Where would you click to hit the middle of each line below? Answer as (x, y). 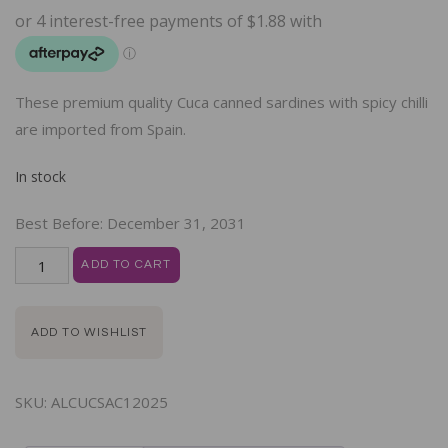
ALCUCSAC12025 (109, 401)
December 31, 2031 (176, 222)
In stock (40, 177)
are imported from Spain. (100, 128)
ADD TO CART (126, 265)
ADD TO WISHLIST (89, 332)
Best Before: (61, 222)
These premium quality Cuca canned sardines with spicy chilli (221, 101)
